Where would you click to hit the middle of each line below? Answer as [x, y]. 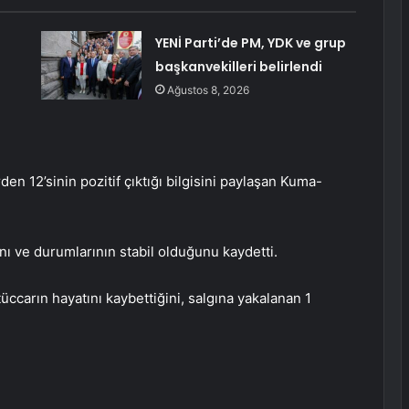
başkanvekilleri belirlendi [238, 67]
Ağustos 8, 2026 [208, 90]
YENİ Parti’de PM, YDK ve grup [250, 43]
